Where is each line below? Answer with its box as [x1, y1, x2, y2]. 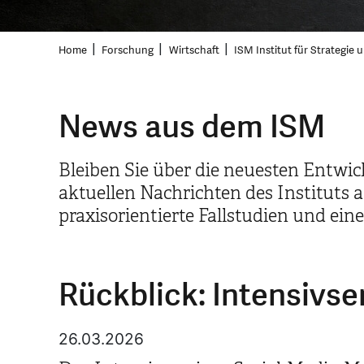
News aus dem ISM [58, 106, 325, 149]
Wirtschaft [168, 43, 219, 58]
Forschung [102, 43, 154, 58]
